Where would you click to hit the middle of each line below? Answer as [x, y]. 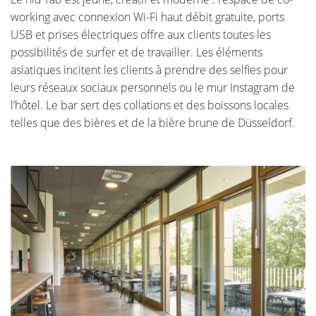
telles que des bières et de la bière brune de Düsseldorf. [153, 123]
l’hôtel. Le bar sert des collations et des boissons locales [150, 105]
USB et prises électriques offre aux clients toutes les [141, 35]
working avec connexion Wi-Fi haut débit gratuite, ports [147, 17]
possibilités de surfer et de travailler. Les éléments [136, 53]
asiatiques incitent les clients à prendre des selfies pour [149, 70]
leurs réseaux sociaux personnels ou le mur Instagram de [153, 88]
